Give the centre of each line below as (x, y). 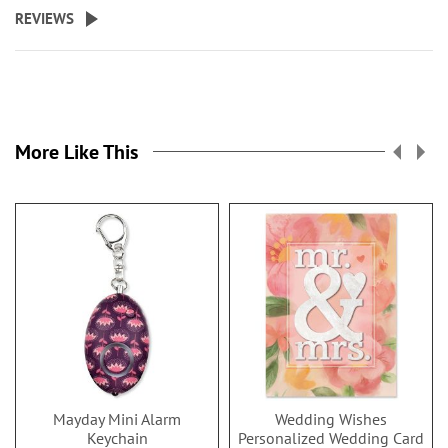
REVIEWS (44, 18)
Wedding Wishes (331, 419)
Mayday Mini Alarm (117, 419)
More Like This (76, 152)
